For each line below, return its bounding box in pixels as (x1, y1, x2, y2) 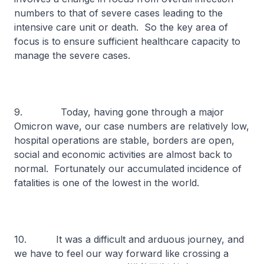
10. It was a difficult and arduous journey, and (14, 233, 244, 245)
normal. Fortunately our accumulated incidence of (14, 163, 242, 174)
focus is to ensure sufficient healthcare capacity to (14, 35, 240, 47)
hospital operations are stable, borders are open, (14, 134, 235, 146)
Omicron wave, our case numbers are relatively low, (14, 120, 249, 132)
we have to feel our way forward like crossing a (14, 247, 229, 259)
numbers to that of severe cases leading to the (14, 7, 223, 19)
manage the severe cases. (14, 49, 136, 61)
